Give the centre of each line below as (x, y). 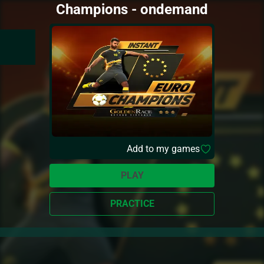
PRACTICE (132, 204)
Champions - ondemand (132, 9)
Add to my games (163, 148)
